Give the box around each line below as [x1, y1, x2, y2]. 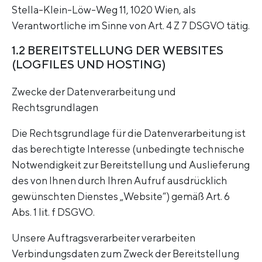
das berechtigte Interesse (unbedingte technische [12, 143, 244, 156]
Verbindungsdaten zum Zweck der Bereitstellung [12, 247, 239, 260]
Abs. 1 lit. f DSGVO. [12, 206, 95, 219]
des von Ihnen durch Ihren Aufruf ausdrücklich [12, 174, 227, 187]
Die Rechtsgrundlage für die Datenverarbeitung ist [12, 127, 246, 140]
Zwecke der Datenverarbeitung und [12, 85, 176, 98]
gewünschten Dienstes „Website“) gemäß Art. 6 [12, 190, 230, 203]
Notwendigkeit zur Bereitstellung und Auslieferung [12, 158, 250, 171]
